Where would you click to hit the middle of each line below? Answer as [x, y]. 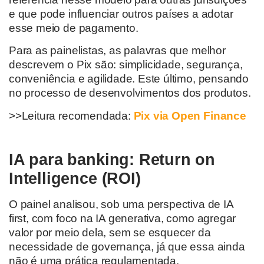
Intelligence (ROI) [75, 179]
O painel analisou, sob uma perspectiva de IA [121, 204]
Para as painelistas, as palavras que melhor [117, 51]
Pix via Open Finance [190, 115]
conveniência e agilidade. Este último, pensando [129, 79]
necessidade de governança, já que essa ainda [127, 247]
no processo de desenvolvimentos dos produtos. [130, 93]
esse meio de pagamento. [74, 28]
